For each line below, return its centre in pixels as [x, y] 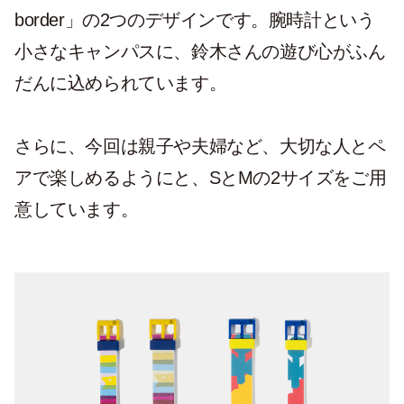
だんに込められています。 [121, 83]
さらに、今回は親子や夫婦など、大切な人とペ [200, 147]
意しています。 [77, 210]
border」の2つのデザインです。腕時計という [195, 20]
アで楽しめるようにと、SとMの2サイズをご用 [201, 178]
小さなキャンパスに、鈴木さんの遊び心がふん [200, 52]
